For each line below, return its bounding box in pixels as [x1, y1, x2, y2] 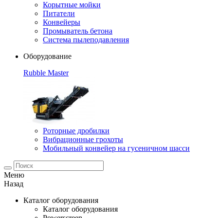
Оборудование [23, 52, 72, 60]
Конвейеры [43, 18, 80, 26]
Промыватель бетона [43, 27, 112, 35]
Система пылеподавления [43, 36, 129, 44]
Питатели [43, 9, 75, 18]
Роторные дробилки [43, 127, 109, 135]
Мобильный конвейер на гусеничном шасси [43, 144, 190, 152]
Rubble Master [23, 69, 69, 77]
